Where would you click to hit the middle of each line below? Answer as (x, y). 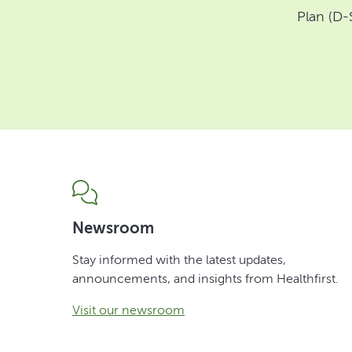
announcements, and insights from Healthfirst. (205, 278)
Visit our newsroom (128, 310)
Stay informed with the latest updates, (179, 259)
